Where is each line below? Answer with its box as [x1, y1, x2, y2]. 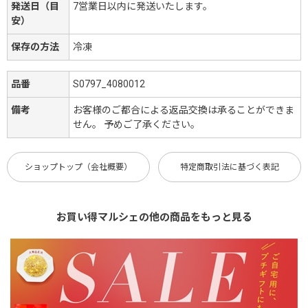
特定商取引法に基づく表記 [180, 162, 280, 172]
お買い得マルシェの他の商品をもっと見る [56, 210, 252, 223]
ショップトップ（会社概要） [24, 162, 132, 172]
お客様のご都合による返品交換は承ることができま [73, 104, 294, 115]
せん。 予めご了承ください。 [73, 118, 200, 130]
